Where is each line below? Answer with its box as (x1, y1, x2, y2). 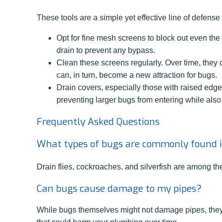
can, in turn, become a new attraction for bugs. (56, 70, 217, 79)
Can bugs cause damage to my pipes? (37, 182, 202, 195)
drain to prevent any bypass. (56, 46, 155, 55)
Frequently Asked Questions (37, 115, 160, 128)
